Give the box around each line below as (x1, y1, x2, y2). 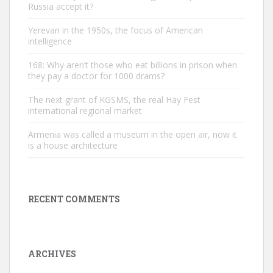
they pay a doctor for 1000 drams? (28, 70, 165, 82)
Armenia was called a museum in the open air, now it (28, 129, 237, 140)
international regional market (28, 105, 142, 116)
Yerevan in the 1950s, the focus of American (28, 24, 203, 36)
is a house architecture (28, 140, 118, 151)
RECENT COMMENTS (28, 193, 120, 205)
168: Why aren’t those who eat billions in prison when (28, 59, 237, 71)
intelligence (28, 35, 72, 47)
